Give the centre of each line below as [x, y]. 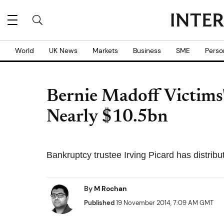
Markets [105, 50]
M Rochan [110, 188]
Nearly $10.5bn [107, 117]
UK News [63, 50]
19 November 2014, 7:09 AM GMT [164, 203]
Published [99, 203]
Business [147, 50]
